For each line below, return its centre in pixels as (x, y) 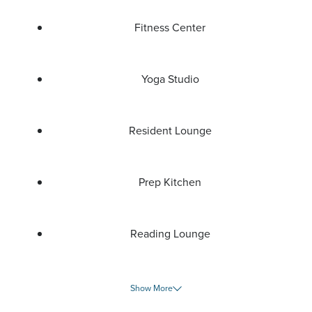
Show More (152, 288)
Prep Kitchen (170, 182)
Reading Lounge (170, 234)
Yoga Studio (170, 79)
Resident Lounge (170, 131)
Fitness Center (170, 28)
